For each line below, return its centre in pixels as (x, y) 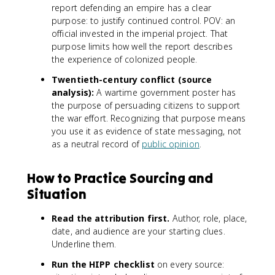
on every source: (189, 264)
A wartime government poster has (165, 92)
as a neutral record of (97, 144)
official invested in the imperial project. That (140, 33)
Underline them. (84, 244)
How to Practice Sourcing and (120, 178)
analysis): (73, 92)
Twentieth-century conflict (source (132, 79)
